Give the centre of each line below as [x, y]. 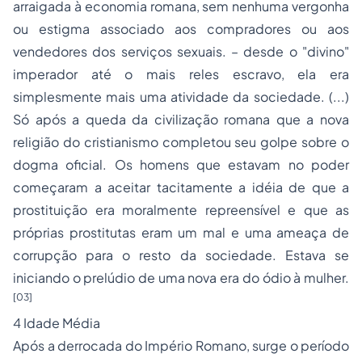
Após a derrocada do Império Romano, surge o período [181, 345]
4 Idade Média [57, 323]
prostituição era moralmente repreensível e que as [181, 210]
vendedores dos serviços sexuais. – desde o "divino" [181, 51]
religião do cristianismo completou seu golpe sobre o [181, 142]
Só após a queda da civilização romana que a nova [181, 119]
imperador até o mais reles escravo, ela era [181, 74]
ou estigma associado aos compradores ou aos [181, 29]
